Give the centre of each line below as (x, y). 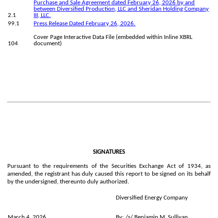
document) (48, 44)
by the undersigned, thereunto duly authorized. (68, 182)
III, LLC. (42, 16)
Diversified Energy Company (152, 198)
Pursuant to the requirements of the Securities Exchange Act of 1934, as (109, 166)
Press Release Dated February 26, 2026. (85, 24)
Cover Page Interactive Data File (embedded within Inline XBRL (113, 37)
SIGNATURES (109, 152)
